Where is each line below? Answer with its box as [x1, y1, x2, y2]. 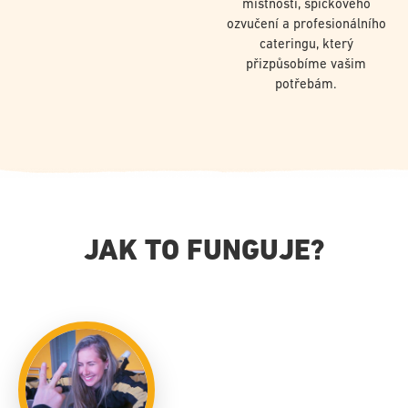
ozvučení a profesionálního [226, 17, 386, 32]
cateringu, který [259, 37, 353, 52]
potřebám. [275, 77, 337, 92]
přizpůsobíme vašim [246, 57, 366, 72]
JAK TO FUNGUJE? [84, 238, 324, 268]
